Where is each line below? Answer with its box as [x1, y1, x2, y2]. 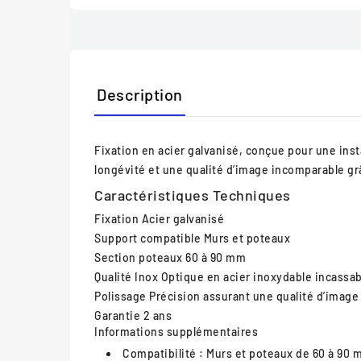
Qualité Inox [94, 269, 158, 284]
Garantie [94, 308, 140, 322]
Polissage [94, 288, 147, 303]
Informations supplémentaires [94, 324, 258, 338]
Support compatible [94, 230, 201, 245]
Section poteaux [94, 250, 183, 264]
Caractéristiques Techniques [94, 185, 291, 204]
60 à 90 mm [185, 250, 246, 264]
